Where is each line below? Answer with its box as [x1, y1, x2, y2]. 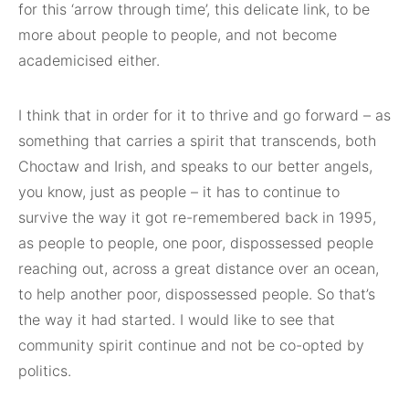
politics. [18, 362, 71, 381]
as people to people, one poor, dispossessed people [18, 234, 373, 253]
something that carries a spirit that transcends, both [18, 131, 376, 151]
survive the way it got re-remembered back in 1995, [18, 208, 376, 227]
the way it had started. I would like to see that [18, 310, 335, 330]
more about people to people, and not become [18, 26, 337, 45]
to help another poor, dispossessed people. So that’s [18, 285, 375, 304]
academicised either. [18, 51, 160, 70]
